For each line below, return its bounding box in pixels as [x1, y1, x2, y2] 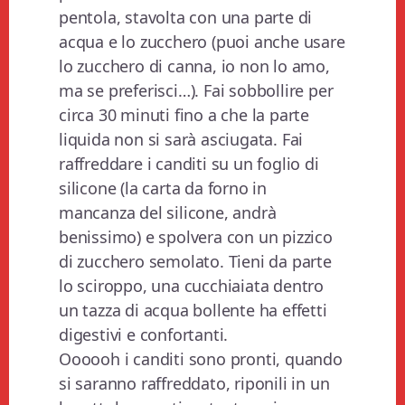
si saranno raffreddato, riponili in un [59, 372, 330, 395]
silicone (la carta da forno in [59, 177, 268, 200]
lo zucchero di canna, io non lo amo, [59, 55, 330, 78]
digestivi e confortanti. [59, 324, 229, 346]
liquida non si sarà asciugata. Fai [59, 128, 304, 151]
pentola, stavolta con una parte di [59, 6, 313, 29]
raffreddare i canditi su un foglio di [59, 153, 319, 175]
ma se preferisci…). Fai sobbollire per [59, 80, 334, 102]
